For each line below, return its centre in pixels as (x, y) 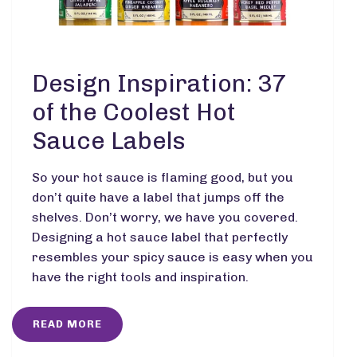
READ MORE (68, 324)
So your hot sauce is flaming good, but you (163, 178)
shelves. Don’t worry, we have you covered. (165, 218)
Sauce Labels (109, 141)
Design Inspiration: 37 (159, 84)
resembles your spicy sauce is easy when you (173, 257)
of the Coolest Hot (134, 113)
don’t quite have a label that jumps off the (158, 198)
